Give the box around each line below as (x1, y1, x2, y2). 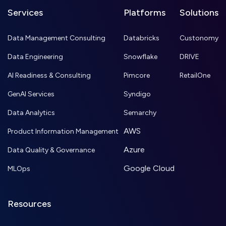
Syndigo (124, 90, 151, 99)
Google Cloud (124, 163, 175, 174)
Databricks (124, 34, 159, 43)
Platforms (124, 7, 165, 19)
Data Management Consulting (8, 34, 105, 43)
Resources (8, 198, 51, 210)
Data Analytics (8, 108, 55, 118)
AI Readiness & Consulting (8, 71, 91, 80)
